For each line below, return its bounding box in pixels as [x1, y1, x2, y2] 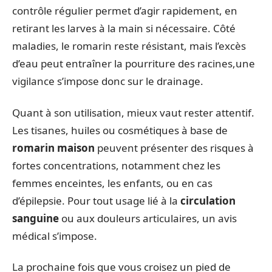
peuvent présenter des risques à [95, 140, 254, 155]
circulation [180, 193, 236, 208]
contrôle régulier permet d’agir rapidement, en [12, 4, 237, 18]
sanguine [12, 211, 59, 225]
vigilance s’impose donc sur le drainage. [12, 74, 203, 88]
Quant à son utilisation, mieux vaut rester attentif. [12, 105, 254, 120]
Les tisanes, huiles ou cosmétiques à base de [12, 123, 228, 137]
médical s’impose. [12, 228, 97, 243]
